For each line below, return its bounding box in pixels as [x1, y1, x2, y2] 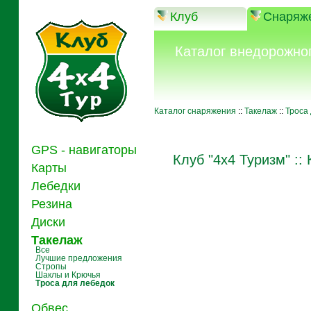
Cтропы [35, 262, 67, 271]
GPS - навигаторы [27, 143, 137, 157]
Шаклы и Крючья [35, 270, 101, 280]
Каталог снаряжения [153, 106, 236, 116]
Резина [27, 197, 72, 211]
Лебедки [27, 179, 81, 193]
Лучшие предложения [35, 253, 122, 263]
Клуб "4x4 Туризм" [172, 152, 294, 167]
